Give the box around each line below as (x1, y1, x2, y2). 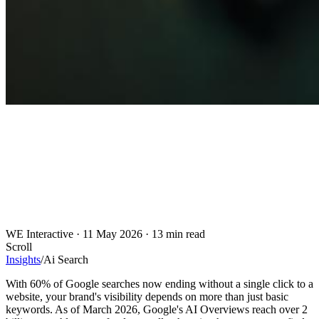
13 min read (152, 228, 205, 241)
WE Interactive (6, 228, 73, 241)
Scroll (6, 241, 32, 253)
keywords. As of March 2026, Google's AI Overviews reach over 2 (6, 303, 308, 316)
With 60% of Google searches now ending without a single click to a (6, 278, 313, 291)
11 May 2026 (83, 228, 142, 241)
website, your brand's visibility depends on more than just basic (6, 291, 288, 303)
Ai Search (43, 253, 88, 266)
